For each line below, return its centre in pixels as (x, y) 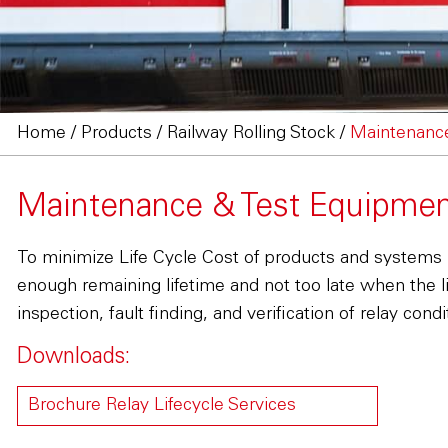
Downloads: (73, 358)
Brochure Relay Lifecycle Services (161, 406)
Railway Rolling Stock (250, 134)
